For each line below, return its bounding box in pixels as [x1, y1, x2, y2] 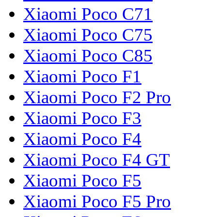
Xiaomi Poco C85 [23, 46, 153, 66]
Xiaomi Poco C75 [23, 25, 153, 45]
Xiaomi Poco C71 [23, 4, 153, 24]
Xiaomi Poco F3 [23, 108, 141, 128]
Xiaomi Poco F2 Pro [23, 87, 171, 108]
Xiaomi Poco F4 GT [23, 150, 170, 170]
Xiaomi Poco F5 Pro [23, 191, 171, 212]
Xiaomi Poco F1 [23, 66, 141, 87]
